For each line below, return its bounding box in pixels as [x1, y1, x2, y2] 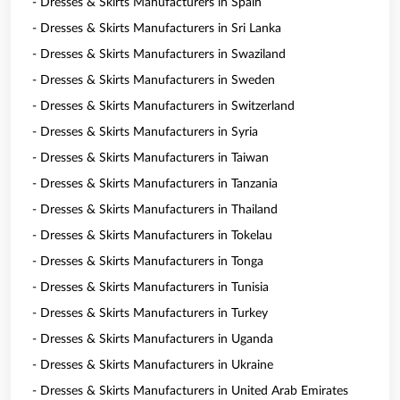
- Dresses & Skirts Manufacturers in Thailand [32, 204, 278, 216]
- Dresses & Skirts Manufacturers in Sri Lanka [32, 22, 281, 35]
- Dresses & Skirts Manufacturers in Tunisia [32, 281, 269, 294]
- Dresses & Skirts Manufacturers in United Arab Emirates [32, 385, 348, 397]
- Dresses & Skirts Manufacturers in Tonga [32, 255, 263, 268]
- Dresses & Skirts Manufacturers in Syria [32, 126, 258, 138]
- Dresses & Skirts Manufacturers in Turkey [32, 307, 268, 320]
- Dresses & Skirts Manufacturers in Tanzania [32, 178, 278, 190]
